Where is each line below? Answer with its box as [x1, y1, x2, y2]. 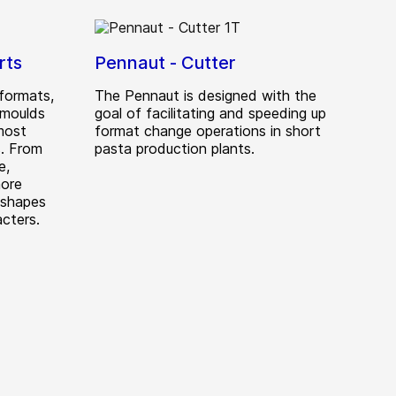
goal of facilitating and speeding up [95, 104, 326, 123]
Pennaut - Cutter [95, 52, 235, 74]
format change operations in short [95, 122, 321, 141]
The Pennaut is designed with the [95, 87, 316, 105]
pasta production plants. [95, 140, 255, 158]
